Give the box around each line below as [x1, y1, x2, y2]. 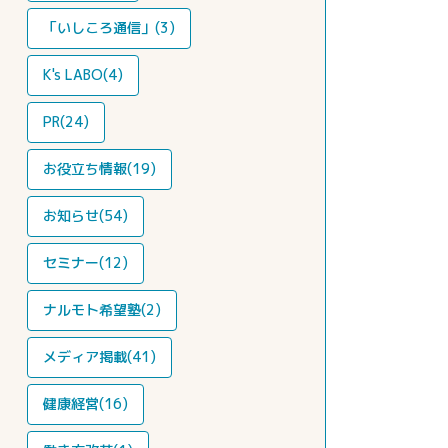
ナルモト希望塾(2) [43, 300, 161, 319]
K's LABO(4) [43, 65, 123, 84]
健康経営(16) [43, 394, 128, 413]
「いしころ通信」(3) [43, 18, 175, 37]
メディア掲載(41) [43, 347, 156, 366]
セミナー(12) [43, 253, 128, 272]
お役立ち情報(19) [43, 159, 156, 178]
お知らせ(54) [43, 206, 128, 225]
